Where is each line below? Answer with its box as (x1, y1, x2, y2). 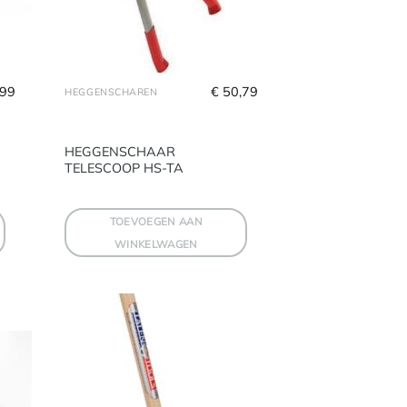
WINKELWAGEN (114, 237, 198, 252)
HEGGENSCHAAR (65, 143, 176, 160)
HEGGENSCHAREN (65, 84, 158, 98)
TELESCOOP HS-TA (65, 159, 184, 176)
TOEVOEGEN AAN (109, 214, 203, 229)
